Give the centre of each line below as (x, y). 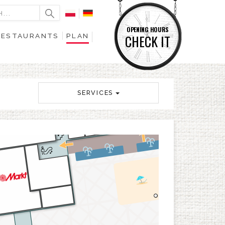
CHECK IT (148, 41)
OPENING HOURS (148, 29)
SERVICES (95, 93)
